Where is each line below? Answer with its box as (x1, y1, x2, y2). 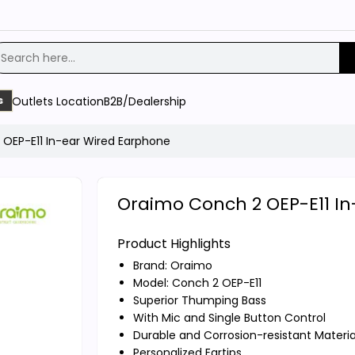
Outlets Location (12, 93, 104, 109)
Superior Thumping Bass (132, 292, 266, 308)
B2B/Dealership (104, 93, 186, 109)
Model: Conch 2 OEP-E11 (132, 274, 261, 291)
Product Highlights (116, 234, 231, 253)
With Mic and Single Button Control (132, 309, 326, 326)
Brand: (132, 257, 170, 273)
